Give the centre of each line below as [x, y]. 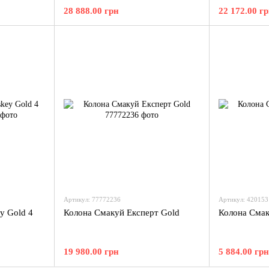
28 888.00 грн [91, 11]
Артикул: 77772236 [92, 199]
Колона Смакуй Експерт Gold [122, 213]
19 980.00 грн [91, 252]
